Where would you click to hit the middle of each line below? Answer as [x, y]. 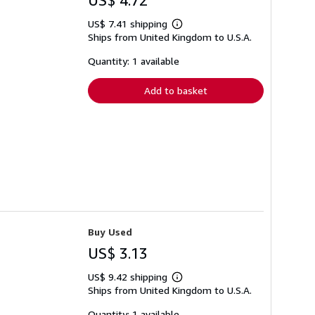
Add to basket [176, 90]
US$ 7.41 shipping [129, 23]
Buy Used [110, 232]
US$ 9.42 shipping [129, 277]
